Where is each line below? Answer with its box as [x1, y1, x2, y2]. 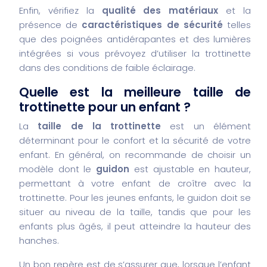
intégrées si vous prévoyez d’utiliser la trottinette [19, 46, 251, 60]
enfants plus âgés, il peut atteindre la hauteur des [19, 219, 251, 232]
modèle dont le [19, 162, 97, 175]
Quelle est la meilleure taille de [19, 83, 251, 101]
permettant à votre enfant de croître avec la [19, 176, 251, 190]
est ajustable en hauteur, [129, 162, 252, 175]
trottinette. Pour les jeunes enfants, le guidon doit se [19, 191, 251, 204]
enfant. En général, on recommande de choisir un [19, 148, 251, 161]
